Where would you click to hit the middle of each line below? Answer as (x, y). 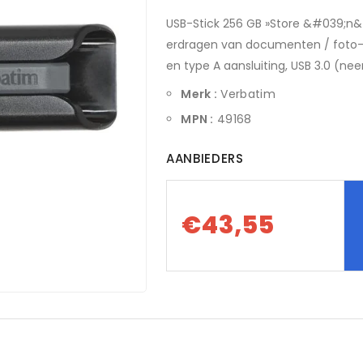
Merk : (199, 94)
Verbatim (247, 94)
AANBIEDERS (205, 158)
